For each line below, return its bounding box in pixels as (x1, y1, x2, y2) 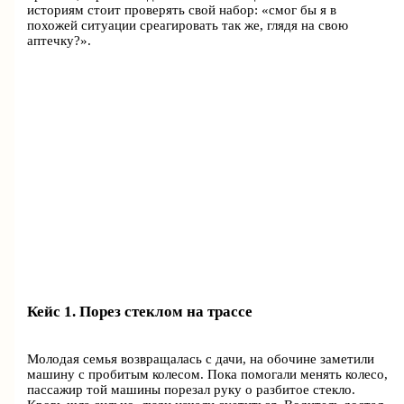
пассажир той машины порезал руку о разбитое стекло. (27, 381, 356, 397)
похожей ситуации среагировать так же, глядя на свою (27, 17, 349, 32)
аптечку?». (27, 32, 92, 48)
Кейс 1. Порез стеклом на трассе (27, 302, 253, 320)
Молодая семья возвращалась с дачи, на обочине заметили (27, 351, 375, 366)
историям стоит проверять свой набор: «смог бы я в (27, 2, 337, 17)
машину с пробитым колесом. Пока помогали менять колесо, (27, 366, 389, 381)
